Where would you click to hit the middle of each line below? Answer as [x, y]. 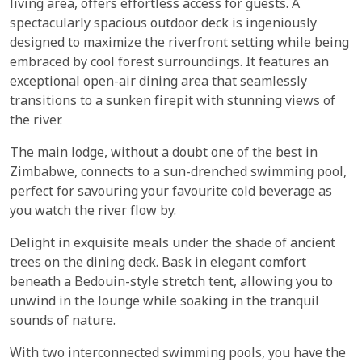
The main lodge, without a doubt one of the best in [164, 154]
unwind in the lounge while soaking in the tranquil [164, 302]
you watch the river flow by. [93, 212]
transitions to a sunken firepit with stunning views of [173, 102]
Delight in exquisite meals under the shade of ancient [173, 244]
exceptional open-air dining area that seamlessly [158, 82]
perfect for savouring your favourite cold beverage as [171, 192]
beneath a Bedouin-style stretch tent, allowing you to [171, 283]
